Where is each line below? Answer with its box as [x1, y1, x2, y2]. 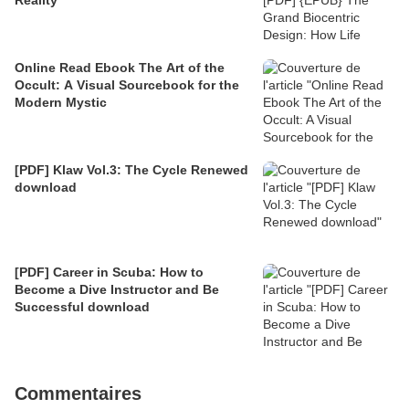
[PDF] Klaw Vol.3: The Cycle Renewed [15, 162, 248, 177]
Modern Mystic [15, 94, 107, 110]
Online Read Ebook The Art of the [15, 59, 225, 75]
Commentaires [15, 383, 142, 404]
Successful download [15, 299, 150, 314]
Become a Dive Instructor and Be [15, 281, 219, 297]
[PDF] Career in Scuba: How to [15, 264, 204, 279]
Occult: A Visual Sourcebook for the [15, 77, 239, 92]
